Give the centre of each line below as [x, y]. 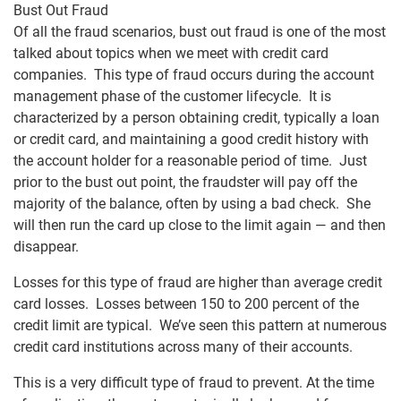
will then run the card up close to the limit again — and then [200, 225]
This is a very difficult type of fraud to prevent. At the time [194, 383]
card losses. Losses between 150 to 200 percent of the [186, 304]
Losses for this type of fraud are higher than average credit [198, 282]
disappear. [46, 247]
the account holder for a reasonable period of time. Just [190, 161]
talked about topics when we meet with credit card [171, 53]
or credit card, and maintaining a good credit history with [191, 139]
